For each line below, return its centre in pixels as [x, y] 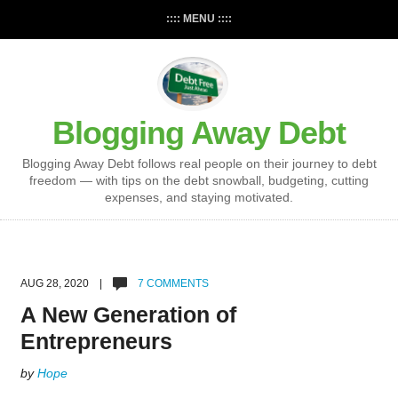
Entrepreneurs [96, 342]
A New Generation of [128, 315]
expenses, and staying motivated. [199, 198]
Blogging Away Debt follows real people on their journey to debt [199, 164]
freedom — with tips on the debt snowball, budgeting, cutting [199, 181]
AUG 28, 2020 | [66, 284]
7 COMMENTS [171, 284]
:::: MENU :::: [199, 19]
